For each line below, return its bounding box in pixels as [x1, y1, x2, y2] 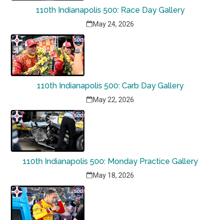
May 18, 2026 [93, 171, 134, 179]
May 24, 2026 [93, 20, 134, 28]
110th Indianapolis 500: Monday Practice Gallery [22, 157, 198, 166]
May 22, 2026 [93, 96, 134, 104]
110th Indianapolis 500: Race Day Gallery [35, 5, 185, 15]
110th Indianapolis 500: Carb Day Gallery [36, 81, 184, 90]
